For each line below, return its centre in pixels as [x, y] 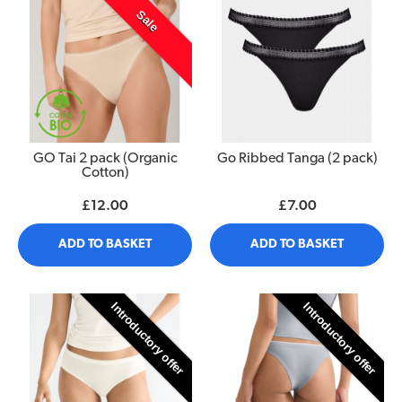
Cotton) [105, 173]
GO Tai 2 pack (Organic [105, 158]
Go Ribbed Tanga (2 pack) [297, 158]
